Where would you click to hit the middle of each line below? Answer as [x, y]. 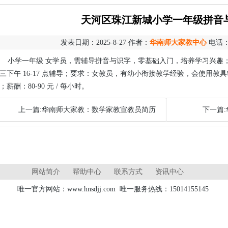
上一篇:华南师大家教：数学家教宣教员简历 [87, 110]
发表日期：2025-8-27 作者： [105, 42]
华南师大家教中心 [178, 42]
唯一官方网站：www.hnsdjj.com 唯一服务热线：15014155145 [114, 189]
